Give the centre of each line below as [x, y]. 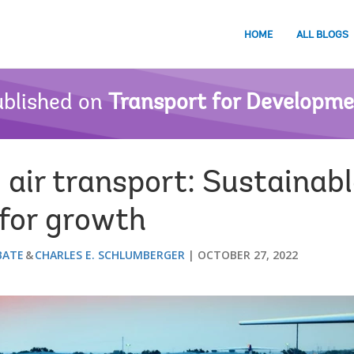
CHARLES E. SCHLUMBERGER [110, 255]
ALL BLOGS [322, 35]
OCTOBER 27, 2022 [248, 255]
